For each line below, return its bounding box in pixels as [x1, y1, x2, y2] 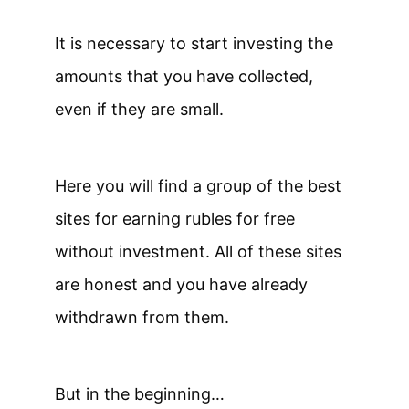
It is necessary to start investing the [55, 34, 333, 54]
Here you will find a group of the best [55, 176, 341, 196]
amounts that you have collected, [55, 67, 313, 87]
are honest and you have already [55, 275, 308, 295]
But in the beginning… [55, 384, 225, 404]
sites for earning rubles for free [55, 209, 295, 229]
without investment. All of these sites [55, 242, 341, 262]
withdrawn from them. [55, 308, 229, 328]
